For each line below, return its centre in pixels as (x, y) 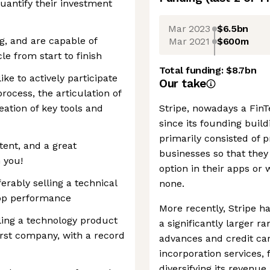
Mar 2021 (189, 41)
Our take (183, 83)
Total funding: (193, 70)
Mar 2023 (189, 28)
